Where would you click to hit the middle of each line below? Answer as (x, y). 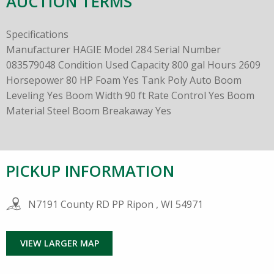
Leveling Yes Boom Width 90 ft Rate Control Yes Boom (130, 95)
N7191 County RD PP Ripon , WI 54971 (114, 204)
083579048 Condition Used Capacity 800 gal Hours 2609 (133, 65)
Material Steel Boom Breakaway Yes (89, 110)
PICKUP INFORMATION (90, 171)
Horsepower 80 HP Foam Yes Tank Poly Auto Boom (124, 80)
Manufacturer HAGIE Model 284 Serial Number (113, 49)
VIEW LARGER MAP (59, 243)
